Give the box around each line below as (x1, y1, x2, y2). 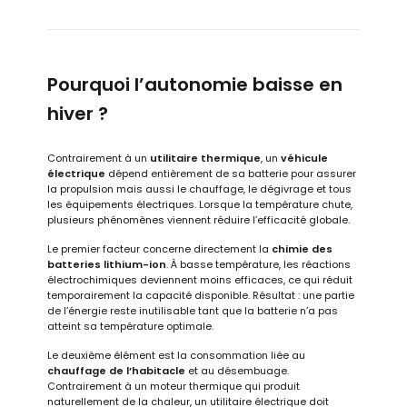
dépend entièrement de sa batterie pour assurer (105, 165, 357, 181)
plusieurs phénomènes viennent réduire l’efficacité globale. (47, 212, 351, 227)
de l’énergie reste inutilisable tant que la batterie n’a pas (47, 303, 339, 318)
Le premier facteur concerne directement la (47, 241, 273, 256)
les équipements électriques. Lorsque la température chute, (47, 196, 353, 212)
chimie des (272, 241, 333, 256)
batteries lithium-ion (47, 256, 167, 272)
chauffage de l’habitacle (47, 362, 186, 378)
